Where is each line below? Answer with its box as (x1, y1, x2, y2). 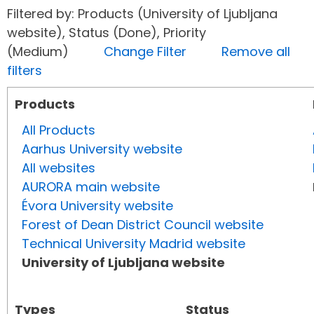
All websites (22, 159, 95, 177)
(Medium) (7, 43, 104, 61)
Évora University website (22, 197, 173, 215)
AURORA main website (22, 178, 160, 196)
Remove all (221, 43, 290, 61)
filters (7, 62, 42, 80)
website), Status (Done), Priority (7, 24, 206, 42)
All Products (22, 121, 95, 139)
